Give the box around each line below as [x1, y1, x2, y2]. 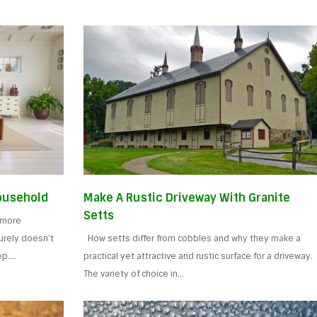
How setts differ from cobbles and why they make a [83, 232, 301, 244]
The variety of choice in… [83, 267, 184, 279]
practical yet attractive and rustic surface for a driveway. [83, 250, 313, 262]
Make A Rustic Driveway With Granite [83, 190, 291, 205]
